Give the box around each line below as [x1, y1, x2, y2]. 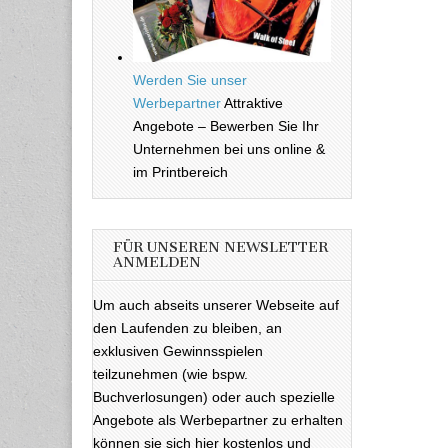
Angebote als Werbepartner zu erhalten [93, 412, 343, 429]
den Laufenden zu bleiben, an [93, 320, 282, 337]
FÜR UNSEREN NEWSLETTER [113, 239, 328, 257]
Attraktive [221, 95, 283, 112]
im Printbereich [133, 164, 228, 181]
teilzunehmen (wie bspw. [93, 366, 248, 383]
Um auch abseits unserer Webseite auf [93, 297, 339, 314]
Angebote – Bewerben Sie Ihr [133, 118, 319, 135]
